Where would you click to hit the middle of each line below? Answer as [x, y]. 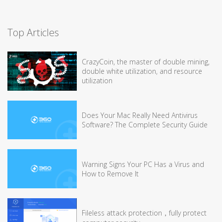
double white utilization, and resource [142, 71]
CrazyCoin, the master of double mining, [146, 62]
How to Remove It [110, 173]
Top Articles [33, 33]
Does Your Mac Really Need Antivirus [140, 115]
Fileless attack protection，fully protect [144, 213]
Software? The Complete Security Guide [145, 125]
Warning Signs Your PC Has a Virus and [143, 164]
